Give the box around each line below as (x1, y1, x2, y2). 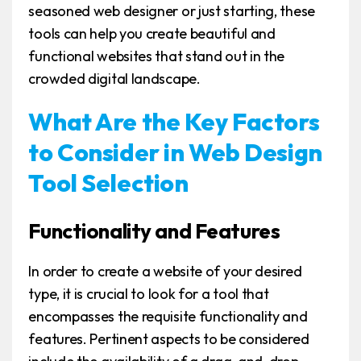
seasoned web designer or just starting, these (28, 2, 315, 21)
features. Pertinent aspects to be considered (28, 330, 309, 349)
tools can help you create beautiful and (28, 24, 276, 44)
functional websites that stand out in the (28, 47, 285, 66)
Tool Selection (28, 168, 189, 199)
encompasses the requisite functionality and (28, 307, 308, 326)
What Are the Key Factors (28, 106, 320, 138)
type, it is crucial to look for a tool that (28, 284, 269, 304)
